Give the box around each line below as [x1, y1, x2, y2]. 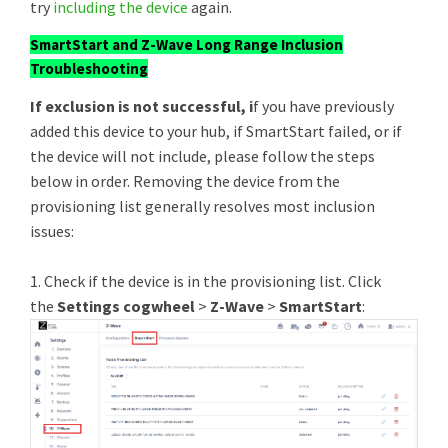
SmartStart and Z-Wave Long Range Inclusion [30, 35, 343, 54]
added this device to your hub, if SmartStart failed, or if [30, 121, 402, 141]
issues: [30, 221, 74, 241]
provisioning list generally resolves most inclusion [30, 196, 375, 216]
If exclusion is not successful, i [30, 96, 253, 116]
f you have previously [253, 96, 394, 116]
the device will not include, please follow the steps [30, 146, 375, 166]
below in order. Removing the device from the [30, 171, 340, 191]
